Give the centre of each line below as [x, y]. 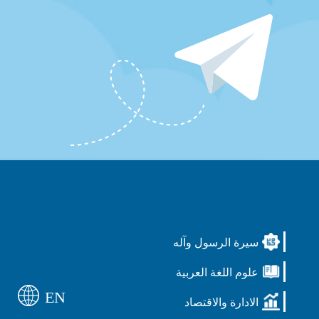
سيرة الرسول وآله [216, 243]
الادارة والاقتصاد [222, 303]
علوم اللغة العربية [218, 273]
